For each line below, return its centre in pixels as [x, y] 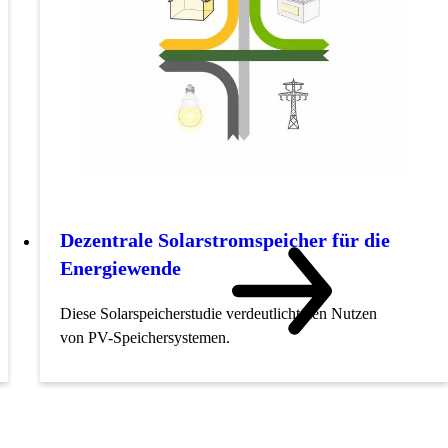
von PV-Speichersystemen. [145, 338]
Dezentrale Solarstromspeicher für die [225, 240]
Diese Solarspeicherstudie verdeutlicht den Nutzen [218, 314]
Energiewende [120, 268]
